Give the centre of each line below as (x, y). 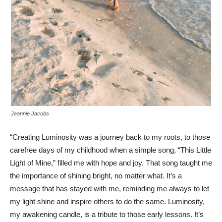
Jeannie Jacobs (30, 113)
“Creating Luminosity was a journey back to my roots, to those (110, 137)
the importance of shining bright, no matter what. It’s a (96, 175)
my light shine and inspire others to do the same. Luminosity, (107, 201)
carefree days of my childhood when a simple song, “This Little (111, 150)
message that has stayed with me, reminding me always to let (110, 188)
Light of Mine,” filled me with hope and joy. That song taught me (111, 163)
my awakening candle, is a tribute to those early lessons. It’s (107, 214)
